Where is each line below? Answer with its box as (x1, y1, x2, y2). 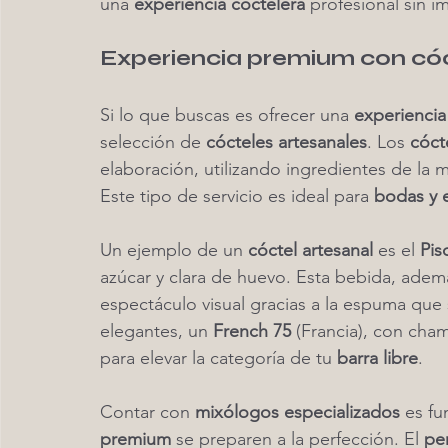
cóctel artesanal (248, 239, 373, 261)
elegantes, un (100, 320, 213, 342)
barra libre (337, 347, 418, 369)
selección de (100, 131, 206, 153)
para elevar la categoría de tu (100, 347, 337, 369)
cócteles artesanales (206, 131, 367, 153)
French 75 (213, 320, 291, 342)
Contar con (100, 401, 195, 423)
